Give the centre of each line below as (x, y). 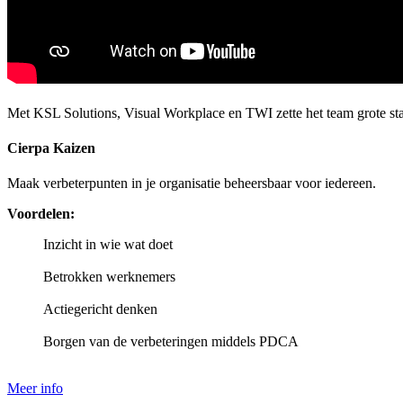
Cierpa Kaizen (51, 148)
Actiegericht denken (100, 309)
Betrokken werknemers (109, 277)
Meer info (35, 389)
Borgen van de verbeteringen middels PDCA (171, 342)
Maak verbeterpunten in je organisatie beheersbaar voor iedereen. (192, 184)
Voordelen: (41, 214)
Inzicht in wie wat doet (108, 245)
